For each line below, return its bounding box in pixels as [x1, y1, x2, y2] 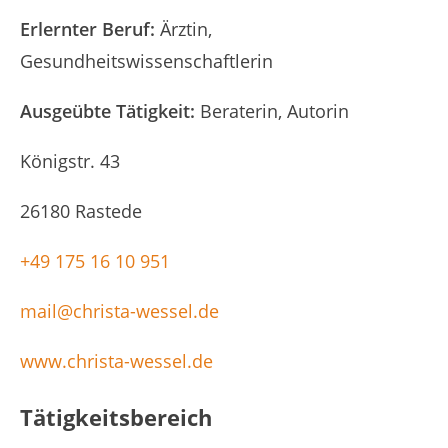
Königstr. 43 [20, 149, 120, 174]
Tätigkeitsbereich [20, 402, 212, 432]
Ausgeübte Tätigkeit [20, 99, 190, 124]
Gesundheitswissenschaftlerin [20, 49, 273, 74]
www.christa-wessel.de [20, 349, 213, 374]
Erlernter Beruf [20, 17, 150, 42]
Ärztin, [160, 17, 212, 42]
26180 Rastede [20, 199, 142, 224]
